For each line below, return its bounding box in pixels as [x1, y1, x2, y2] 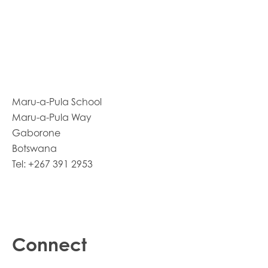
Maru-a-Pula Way [12, 111, 92, 124]
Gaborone [12, 127, 60, 139]
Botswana [12, 142, 57, 155]
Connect [12, 233, 87, 256]
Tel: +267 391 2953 [12, 158, 93, 170]
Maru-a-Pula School [12, 96, 102, 108]
